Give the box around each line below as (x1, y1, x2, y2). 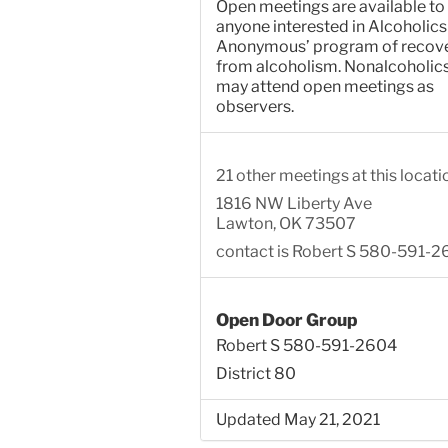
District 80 (215, 363, 296, 383)
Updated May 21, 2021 (215, 409, 380, 429)
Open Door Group (215, 308, 357, 330)
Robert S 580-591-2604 (215, 335, 397, 355)
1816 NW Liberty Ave (215, 193, 372, 213)
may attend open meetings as (215, 77, 434, 97)
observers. (215, 97, 294, 117)
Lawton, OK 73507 (215, 213, 356, 233)
